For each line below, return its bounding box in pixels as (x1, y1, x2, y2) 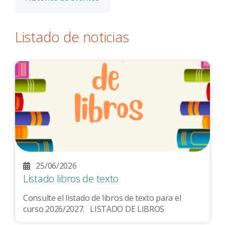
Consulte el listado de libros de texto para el (23, 192, 181, 204)
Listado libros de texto (23, 172, 119, 185)
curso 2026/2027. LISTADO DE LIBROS (90, 203, 165, 215)
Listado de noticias (15, 27, 129, 46)
